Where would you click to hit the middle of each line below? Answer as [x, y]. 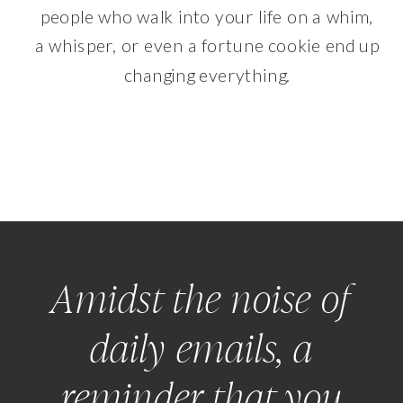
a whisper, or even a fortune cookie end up [207, 46]
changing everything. [207, 75]
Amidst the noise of [201, 298]
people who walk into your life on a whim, [207, 17]
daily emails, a [201, 348]
